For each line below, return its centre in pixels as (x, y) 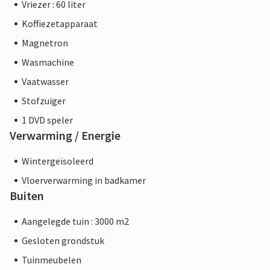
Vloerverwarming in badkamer (84, 180)
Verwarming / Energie (65, 135)
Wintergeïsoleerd (58, 161)
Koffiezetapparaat (60, 24)
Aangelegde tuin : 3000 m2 (75, 221)
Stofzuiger (44, 101)
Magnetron (45, 43)
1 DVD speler (47, 120)
